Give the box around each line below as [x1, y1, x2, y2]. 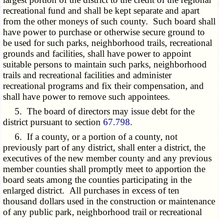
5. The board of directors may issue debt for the [3, 106, 195, 117]
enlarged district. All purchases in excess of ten [3, 185, 180, 196]
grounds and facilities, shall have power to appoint [3, 48, 192, 59]
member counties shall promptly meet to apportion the [3, 164, 206, 175]
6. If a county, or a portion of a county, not [3, 131, 178, 142]
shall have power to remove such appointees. [3, 91, 171, 102]
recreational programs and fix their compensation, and [3, 81, 204, 91]
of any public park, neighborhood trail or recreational [3, 207, 202, 218]
